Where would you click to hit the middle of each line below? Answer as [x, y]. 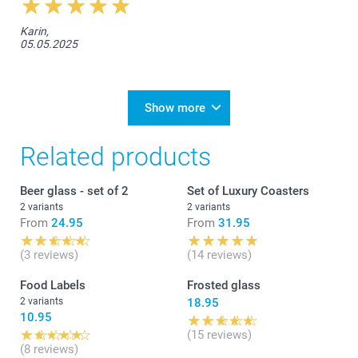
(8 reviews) [49, 349]
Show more [175, 107]
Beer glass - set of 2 [74, 191]
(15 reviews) [219, 334]
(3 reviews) [49, 255]
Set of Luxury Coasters [248, 191]
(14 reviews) [219, 255]
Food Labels [53, 285]
